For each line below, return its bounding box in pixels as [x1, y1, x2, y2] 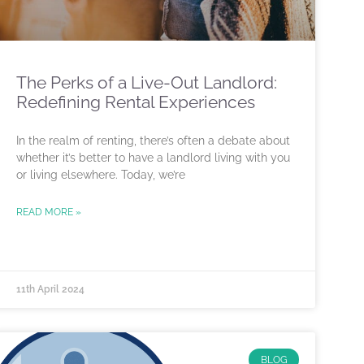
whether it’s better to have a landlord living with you [16, 151, 290, 165]
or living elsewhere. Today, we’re [16, 168, 185, 182]
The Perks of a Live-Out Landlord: [16, 72, 277, 93]
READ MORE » [16, 206, 81, 219]
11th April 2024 [16, 284, 84, 296]
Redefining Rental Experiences [16, 92, 255, 113]
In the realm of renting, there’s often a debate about [16, 134, 290, 148]
